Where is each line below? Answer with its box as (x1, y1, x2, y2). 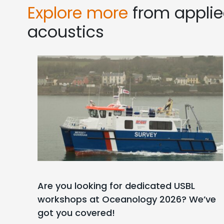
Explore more (27, 1, 128, 24)
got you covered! (37, 206, 115, 219)
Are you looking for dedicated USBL (37, 179, 195, 192)
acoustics (27, 20, 104, 43)
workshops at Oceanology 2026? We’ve (37, 193, 216, 206)
